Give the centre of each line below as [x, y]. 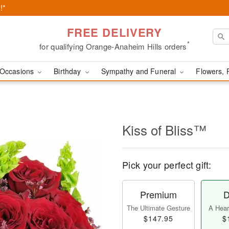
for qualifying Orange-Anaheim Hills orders [113, 46]
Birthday [68, 71]
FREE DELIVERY [114, 32]
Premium [158, 194]
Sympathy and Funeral [140, 71]
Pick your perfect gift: [167, 165]
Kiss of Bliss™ [164, 130]
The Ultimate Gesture [158, 208]
